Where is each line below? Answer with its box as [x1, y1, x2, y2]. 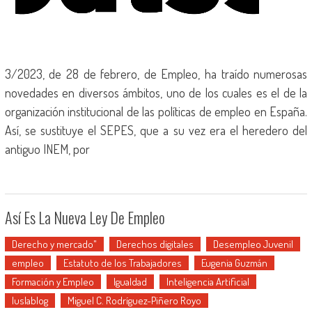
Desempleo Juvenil [212, 237, 293, 251]
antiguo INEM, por [4, 141, 90, 157]
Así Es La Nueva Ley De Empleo [4, 206, 165, 228]
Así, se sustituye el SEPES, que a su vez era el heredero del [4, 123, 308, 138]
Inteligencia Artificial [166, 275, 249, 288]
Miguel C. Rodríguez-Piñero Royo [67, 294, 201, 307]
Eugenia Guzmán [201, 256, 267, 270]
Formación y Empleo [11, 275, 94, 288]
